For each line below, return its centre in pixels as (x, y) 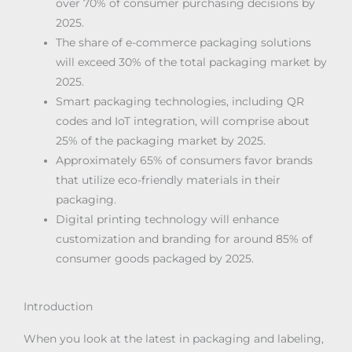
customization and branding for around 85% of (185, 238)
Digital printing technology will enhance (168, 219)
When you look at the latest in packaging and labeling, (174, 339)
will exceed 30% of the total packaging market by (192, 62)
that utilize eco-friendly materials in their (169, 180)
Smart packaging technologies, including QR (180, 101)
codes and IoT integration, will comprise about (183, 121)
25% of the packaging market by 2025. (161, 140)
